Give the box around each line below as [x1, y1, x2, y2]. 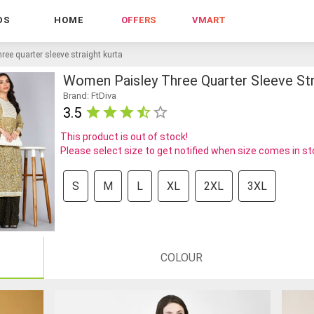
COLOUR [161, 250, 203, 264]
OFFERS [121, 15, 156, 26]
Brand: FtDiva [62, 90, 116, 101]
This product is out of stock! [60, 130, 188, 142]
